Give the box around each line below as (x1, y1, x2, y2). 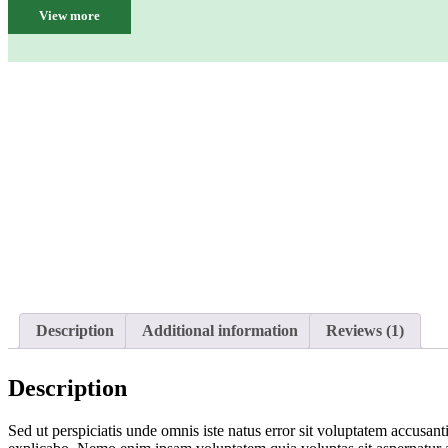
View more (39, 8, 100, 24)
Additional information (142, 321, 298, 339)
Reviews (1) (326, 321, 404, 339)
